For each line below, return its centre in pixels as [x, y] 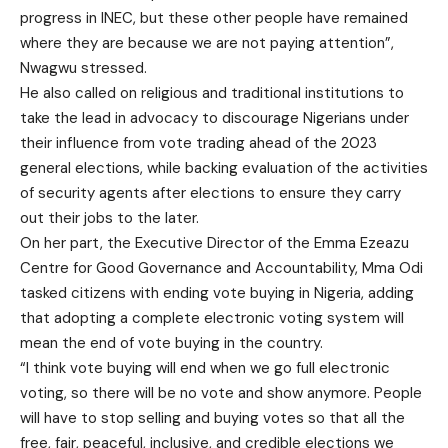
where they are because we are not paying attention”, [207, 42]
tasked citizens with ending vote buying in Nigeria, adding [217, 292]
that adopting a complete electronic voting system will [212, 317]
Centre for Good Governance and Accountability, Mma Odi [221, 267]
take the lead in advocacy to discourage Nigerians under [214, 117]
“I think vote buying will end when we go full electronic [205, 367]
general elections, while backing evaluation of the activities [224, 167]
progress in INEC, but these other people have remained [214, 17]
